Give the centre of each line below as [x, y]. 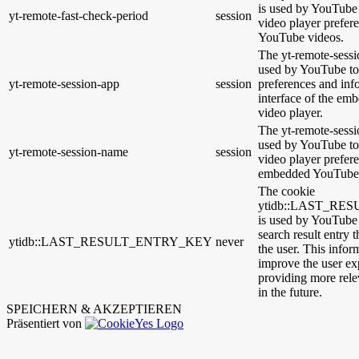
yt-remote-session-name [69, 152]
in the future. [290, 292]
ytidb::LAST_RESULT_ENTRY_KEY [111, 242]
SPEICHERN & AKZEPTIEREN [94, 309]
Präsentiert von [46, 324]
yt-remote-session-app [64, 84]
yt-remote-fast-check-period [79, 16]
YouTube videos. [301, 38]
